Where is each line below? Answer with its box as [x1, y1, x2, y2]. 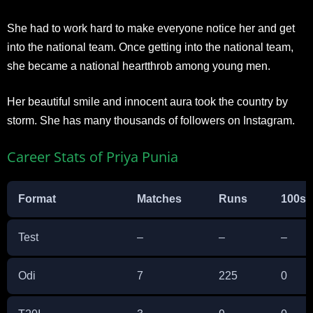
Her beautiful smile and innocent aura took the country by [7, 96, 288, 108]
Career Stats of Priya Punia [7, 147, 178, 166]
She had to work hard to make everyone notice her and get [7, 22, 295, 34]
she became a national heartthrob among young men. [7, 60, 270, 72]
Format [18, 193, 56, 205]
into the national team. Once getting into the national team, [7, 41, 293, 53]
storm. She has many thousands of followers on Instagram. [7, 115, 295, 126]
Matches [137, 193, 182, 205]
